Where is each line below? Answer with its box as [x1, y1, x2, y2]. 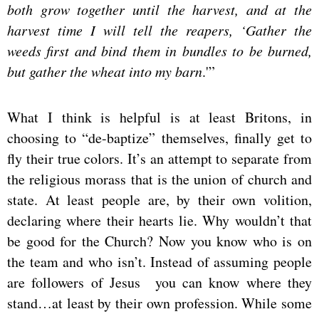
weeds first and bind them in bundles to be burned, [7, 41, 312, 60]
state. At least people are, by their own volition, [7, 189, 312, 209]
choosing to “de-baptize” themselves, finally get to [7, 127, 312, 147]
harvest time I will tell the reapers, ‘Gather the [7, 20, 312, 39]
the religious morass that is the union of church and [7, 169, 312, 189]
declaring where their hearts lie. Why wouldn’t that [7, 210, 312, 230]
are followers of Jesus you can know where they [7, 272, 312, 292]
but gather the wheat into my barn [7, 61, 202, 80]
